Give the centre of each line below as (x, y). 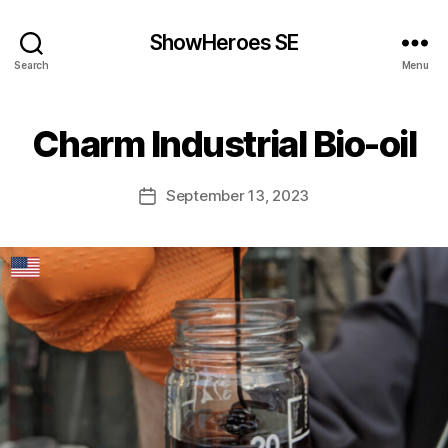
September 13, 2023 (237, 195)
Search (31, 64)
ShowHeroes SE (224, 42)
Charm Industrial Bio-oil (224, 144)
